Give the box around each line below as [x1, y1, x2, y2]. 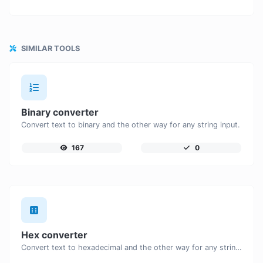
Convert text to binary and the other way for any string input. [21, 120, 240, 130]
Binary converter [21, 106, 99, 119]
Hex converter [21, 229, 87, 241]
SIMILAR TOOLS [19, 44, 80, 53]
